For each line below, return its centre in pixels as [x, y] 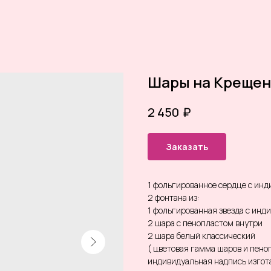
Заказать [187, 146]
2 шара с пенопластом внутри [205, 223]
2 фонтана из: [173, 197]
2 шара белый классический [201, 235]
